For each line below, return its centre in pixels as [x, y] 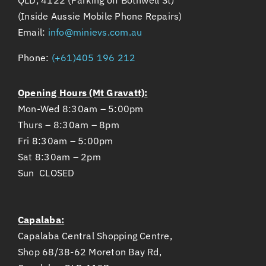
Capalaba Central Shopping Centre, [95, 235]
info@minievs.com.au [95, 32]
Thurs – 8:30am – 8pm [69, 124]
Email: [33, 32]
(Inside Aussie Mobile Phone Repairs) [100, 16]
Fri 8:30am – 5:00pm [66, 140]
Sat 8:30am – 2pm [59, 156]
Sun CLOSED [46, 172]
